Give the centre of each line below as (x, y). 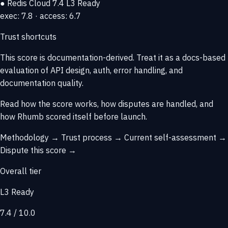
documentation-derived (90, 58)
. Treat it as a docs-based (179, 58)
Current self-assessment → (175, 138)
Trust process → (93, 138)
